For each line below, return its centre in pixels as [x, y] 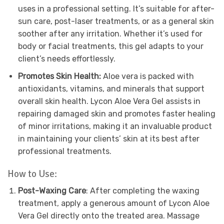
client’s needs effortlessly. [66, 59]
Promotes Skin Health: [60, 76]
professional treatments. [64, 151]
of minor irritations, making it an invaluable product [115, 126]
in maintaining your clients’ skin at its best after [108, 138]
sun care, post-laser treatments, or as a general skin [116, 21]
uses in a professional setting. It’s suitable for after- [116, 9]
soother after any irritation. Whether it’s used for [110, 34]
